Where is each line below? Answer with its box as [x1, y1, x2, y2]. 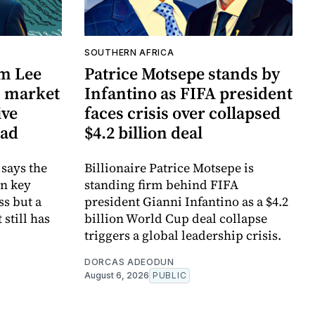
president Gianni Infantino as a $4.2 [84, 193, 288, 211]
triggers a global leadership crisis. [84, 226, 281, 245]
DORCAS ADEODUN [84, 257, 174, 268]
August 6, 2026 [84, 270, 149, 281]
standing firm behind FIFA [84, 176, 238, 194]
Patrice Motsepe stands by [84, 62, 280, 86]
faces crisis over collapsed [84, 101, 281, 125]
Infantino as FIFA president [84, 82, 292, 105]
